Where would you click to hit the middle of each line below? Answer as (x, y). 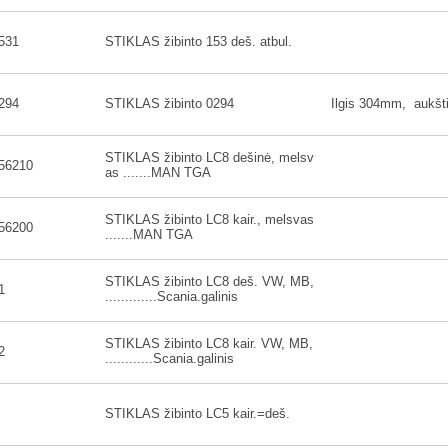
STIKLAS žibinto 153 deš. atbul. (198, 41)
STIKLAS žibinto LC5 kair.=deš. (197, 413)
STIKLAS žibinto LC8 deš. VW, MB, (209, 281)
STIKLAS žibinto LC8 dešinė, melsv (209, 157)
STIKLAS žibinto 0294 (169, 103)
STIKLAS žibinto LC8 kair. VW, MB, (209, 343)
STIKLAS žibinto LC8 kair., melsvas (209, 219)
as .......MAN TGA (158, 172)
